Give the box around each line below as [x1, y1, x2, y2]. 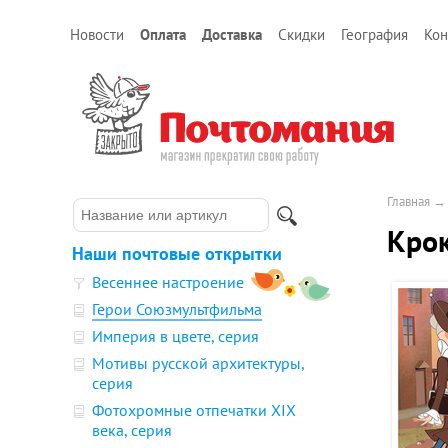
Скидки [278, 25, 325, 44]
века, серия [92, 420, 172, 440]
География [341, 25, 408, 44]
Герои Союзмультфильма [92, 299, 262, 319]
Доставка [202, 25, 262, 44]
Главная [387, 193, 430, 210]
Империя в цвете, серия [92, 326, 259, 346]
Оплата [140, 25, 186, 44]
